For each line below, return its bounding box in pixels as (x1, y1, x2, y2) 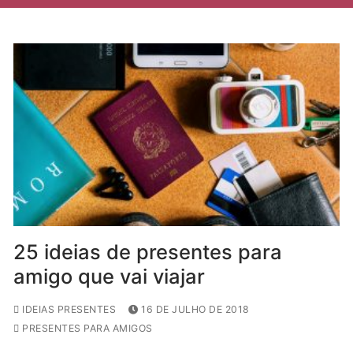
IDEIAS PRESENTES (19, 303, 116, 316)
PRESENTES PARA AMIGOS (19, 322, 153, 335)
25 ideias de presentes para (13, 240, 282, 265)
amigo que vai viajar (13, 264, 205, 289)
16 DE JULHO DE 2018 (141, 303, 250, 316)
